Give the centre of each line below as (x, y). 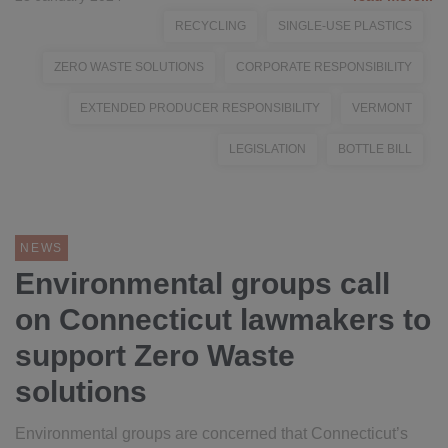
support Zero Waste (155, 355)
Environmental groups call (202, 283)
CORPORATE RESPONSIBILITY (324, 67)
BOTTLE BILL (375, 149)
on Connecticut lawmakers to (223, 319)
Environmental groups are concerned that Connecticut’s (211, 433)
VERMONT (382, 108)
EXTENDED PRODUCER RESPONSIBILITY (200, 108)
